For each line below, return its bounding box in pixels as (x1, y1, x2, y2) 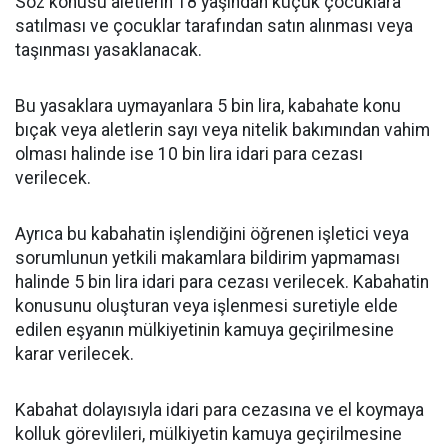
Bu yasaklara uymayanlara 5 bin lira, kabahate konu (15, 95, 401, 116)
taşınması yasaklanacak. (15, 39, 202, 60)
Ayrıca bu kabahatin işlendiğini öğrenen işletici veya (15, 223, 409, 244)
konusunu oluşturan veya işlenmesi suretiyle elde (15, 295, 398, 316)
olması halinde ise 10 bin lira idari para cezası (15, 143, 363, 164)
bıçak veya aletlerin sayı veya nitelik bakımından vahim (15, 119, 430, 140)
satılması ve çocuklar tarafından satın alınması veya (15, 15, 413, 36)
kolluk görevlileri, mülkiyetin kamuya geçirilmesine (15, 423, 402, 444)
